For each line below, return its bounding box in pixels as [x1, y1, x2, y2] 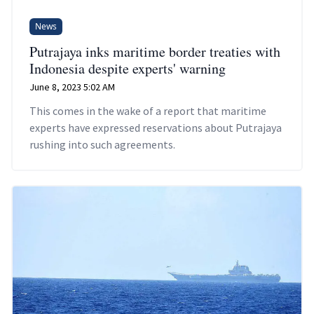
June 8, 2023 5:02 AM [29, 80, 115, 93]
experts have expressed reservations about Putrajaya [29, 120, 282, 135]
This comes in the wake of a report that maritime [29, 103, 266, 118]
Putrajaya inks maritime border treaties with [29, 41, 280, 61]
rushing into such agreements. [29, 137, 175, 151]
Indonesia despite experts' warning [29, 58, 226, 78]
